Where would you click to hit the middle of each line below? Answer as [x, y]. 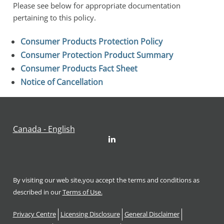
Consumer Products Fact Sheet [79, 69]
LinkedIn [124, 139]
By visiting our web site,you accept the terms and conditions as [106, 180]
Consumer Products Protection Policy [91, 42]
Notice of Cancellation [61, 82]
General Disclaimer [152, 214]
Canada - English [44, 129]
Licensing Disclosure [90, 214]
